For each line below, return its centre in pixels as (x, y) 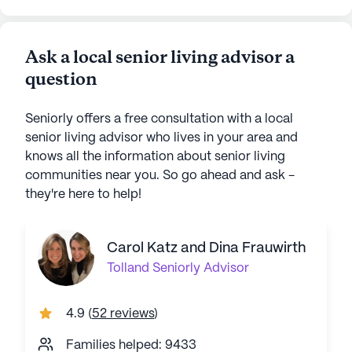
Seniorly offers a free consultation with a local (159, 119)
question (61, 80)
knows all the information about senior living (155, 157)
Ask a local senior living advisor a (160, 58)
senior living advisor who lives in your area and (161, 138)
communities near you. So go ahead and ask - (160, 176)
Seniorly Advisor (201, 268)
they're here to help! (83, 194)
